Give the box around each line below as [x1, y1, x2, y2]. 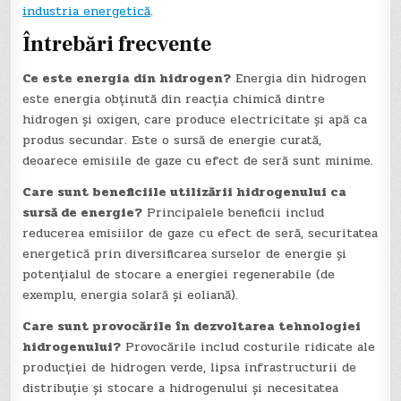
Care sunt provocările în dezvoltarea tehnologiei [22, 317, 362, 337]
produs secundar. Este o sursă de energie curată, [22, 131, 322, 150]
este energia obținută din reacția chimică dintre [22, 90, 326, 109]
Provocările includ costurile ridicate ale [121, 337, 376, 357]
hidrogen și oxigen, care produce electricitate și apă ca [22, 110, 368, 130]
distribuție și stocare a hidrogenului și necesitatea [22, 379, 339, 398]
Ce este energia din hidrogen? [22, 69, 232, 89]
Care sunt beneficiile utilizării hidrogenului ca [22, 183, 347, 202]
